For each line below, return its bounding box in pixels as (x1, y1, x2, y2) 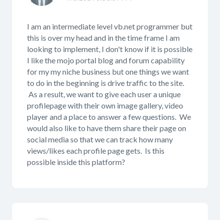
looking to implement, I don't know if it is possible (27, 44, 192, 54)
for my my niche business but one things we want (27, 67, 189, 76)
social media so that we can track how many (27, 135, 173, 144)
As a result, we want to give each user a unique (27, 89, 181, 99)
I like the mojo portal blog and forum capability (27, 55, 185, 65)
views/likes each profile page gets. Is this (27, 146, 165, 155)
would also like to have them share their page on (27, 123, 186, 133)
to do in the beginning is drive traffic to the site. (27, 78, 184, 87)
